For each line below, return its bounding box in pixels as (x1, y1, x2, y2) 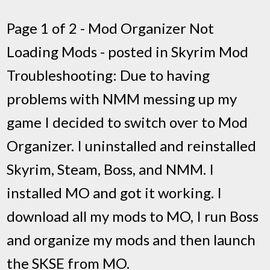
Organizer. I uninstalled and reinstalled (7, 136, 257, 154)
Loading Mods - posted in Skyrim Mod (7, 42, 249, 60)
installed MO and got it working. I (7, 183, 222, 201)
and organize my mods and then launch (7, 230, 256, 248)
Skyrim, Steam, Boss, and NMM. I (7, 160, 215, 178)
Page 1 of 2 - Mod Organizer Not (7, 19, 215, 37)
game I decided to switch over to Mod (7, 113, 248, 131)
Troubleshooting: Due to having (7, 66, 210, 84)
